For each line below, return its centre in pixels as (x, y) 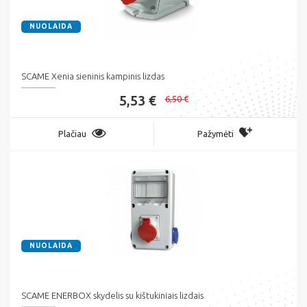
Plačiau (72, 134)
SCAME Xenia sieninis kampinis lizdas (93, 76)
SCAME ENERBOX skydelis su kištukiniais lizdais (112, 296)
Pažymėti (216, 134)
